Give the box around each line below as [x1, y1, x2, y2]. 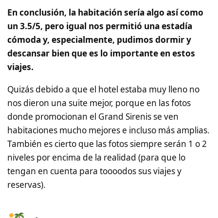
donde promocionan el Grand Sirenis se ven [7, 110, 179, 122]
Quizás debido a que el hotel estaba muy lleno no [7, 83, 200, 95]
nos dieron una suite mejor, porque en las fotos [7, 97, 191, 109]
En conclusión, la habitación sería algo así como [7, 7, 203, 18]
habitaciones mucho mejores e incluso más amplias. [7, 124, 210, 136]
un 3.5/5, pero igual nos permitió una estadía [7, 20, 192, 32]
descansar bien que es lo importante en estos [7, 48, 195, 59]
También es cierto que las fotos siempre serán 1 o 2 [7, 138, 207, 149]
